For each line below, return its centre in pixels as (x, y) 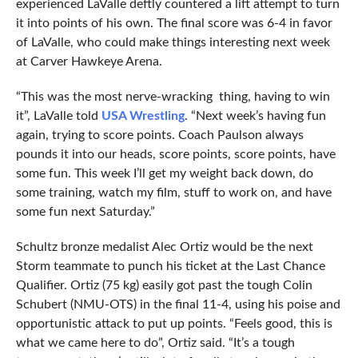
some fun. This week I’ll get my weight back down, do (164, 174)
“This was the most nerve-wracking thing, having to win (173, 97)
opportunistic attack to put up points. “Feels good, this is (174, 324)
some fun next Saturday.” (85, 212)
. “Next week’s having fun (255, 116)
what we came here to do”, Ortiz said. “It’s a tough (155, 343)
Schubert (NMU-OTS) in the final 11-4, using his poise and (178, 305)
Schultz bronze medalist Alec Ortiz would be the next (164, 247)
